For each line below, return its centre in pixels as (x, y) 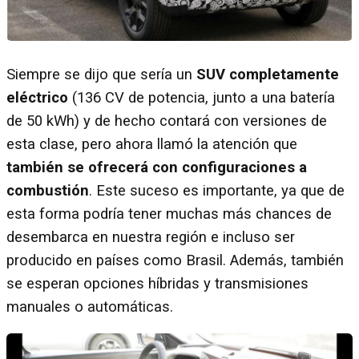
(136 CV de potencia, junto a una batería (202, 97)
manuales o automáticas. (90, 307)
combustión (48, 190)
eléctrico (37, 97)
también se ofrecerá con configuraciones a (157, 167)
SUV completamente (268, 74)
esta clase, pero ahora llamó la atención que (152, 144)
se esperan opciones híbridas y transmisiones (157, 283)
